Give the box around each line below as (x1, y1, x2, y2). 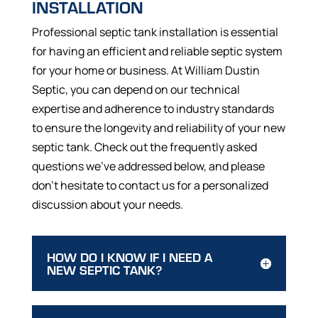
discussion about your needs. (31, 197, 183, 213)
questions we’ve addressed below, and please (31, 158, 265, 175)
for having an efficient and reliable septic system (31, 43, 283, 60)
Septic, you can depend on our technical (31, 82, 240, 98)
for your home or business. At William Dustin (31, 62, 260, 79)
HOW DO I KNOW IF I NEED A (46, 248, 212, 266)
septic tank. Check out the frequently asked (31, 139, 257, 155)
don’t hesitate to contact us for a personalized (31, 177, 268, 194)
